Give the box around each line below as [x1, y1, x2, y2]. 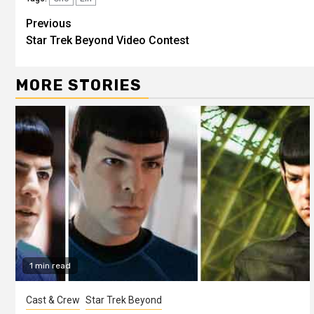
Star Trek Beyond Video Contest [26, 33, 189, 47]
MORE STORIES [15, 75, 142, 95]
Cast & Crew [26, 294, 80, 306]
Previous [26, 16, 71, 30]
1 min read [29, 260, 71, 271]
